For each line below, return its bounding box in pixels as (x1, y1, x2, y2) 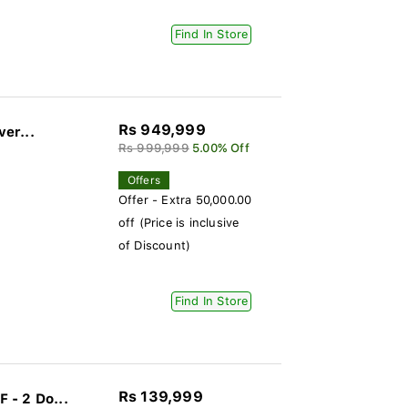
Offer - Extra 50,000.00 (117, 193, 252, 207)
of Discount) (117, 239, 191, 252)
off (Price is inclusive (117, 216, 240, 229)
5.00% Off (191, 141, 250, 155)
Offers (127, 174, 160, 187)
